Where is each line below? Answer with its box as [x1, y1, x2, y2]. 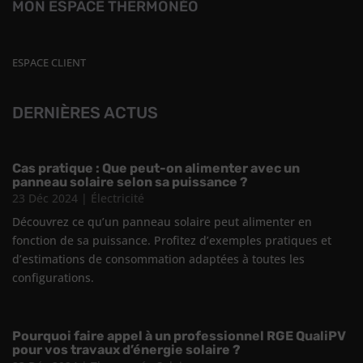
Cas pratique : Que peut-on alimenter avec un [12, 160, 300, 177]
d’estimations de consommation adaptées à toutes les [12, 251, 305, 267]
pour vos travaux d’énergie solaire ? [12, 342, 241, 358]
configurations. [12, 270, 94, 286]
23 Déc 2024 [12, 190, 78, 207]
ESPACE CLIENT [12, 55, 86, 70]
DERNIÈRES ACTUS [12, 103, 158, 123]
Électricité [91, 190, 144, 207]
